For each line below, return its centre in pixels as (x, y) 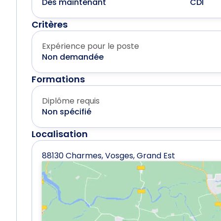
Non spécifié (67, 112)
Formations (58, 79)
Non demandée (73, 57)
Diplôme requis (71, 101)
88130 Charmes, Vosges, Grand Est (109, 156)
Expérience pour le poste (91, 46)
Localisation (60, 134)
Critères (50, 25)
